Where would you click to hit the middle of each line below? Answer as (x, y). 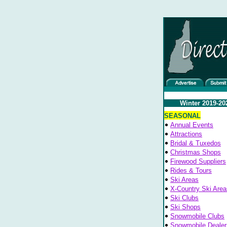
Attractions (186, 134)
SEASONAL (182, 116)
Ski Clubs (184, 198)
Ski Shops (185, 207)
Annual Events (192, 125)
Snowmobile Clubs (197, 216)
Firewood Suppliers (198, 161)
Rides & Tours (191, 171)
